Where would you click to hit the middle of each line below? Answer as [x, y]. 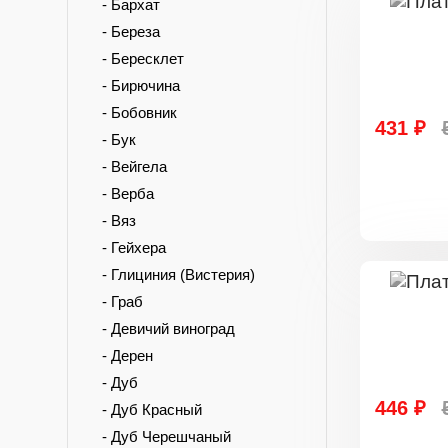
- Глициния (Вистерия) [172, 274]
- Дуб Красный [146, 409]
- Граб [116, 301]
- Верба [122, 193]
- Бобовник [133, 112]
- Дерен [121, 355]
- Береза [125, 31]
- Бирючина [135, 85]
